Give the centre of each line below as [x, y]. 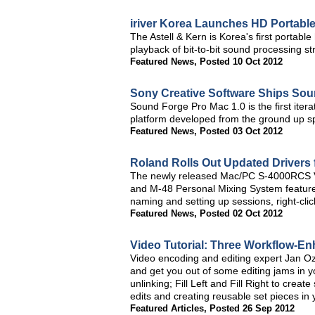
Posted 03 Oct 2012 [241, 131]
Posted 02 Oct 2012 [241, 213]
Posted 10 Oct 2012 [241, 62]
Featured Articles [167, 308]
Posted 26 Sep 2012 [252, 308]
